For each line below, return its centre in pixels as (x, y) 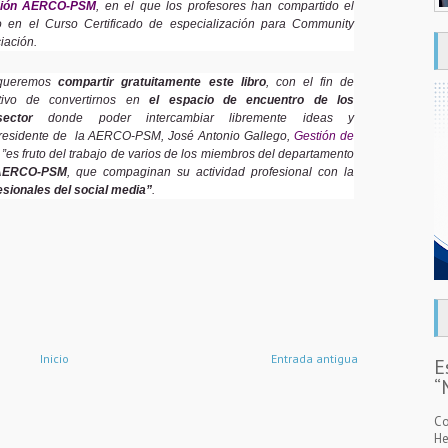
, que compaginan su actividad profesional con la (210, 172)
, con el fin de (310, 82)
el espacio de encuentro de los (252, 100)
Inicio (54, 358)
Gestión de (324, 136)
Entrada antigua (314, 358)
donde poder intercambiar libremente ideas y (193, 118)
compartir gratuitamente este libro (162, 82)
